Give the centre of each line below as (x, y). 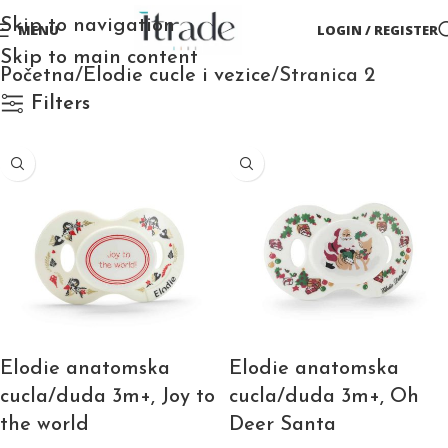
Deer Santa (282, 425)
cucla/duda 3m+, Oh (324, 397)
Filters (61, 104)
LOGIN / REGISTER (377, 29)
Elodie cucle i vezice (177, 76)
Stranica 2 (327, 76)
